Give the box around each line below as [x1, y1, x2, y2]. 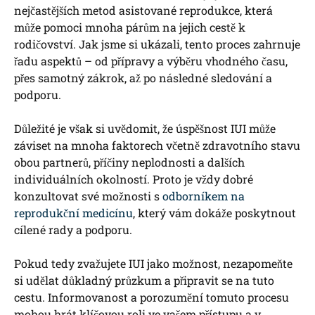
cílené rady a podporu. [14, 222, 132, 238]
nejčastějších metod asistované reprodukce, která [14, 3, 273, 18]
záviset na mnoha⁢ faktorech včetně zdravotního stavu [14, 138, 300, 153]
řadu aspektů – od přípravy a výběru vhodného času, [14, 53, 288, 69]
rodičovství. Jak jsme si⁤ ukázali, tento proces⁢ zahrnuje [14, 37, 300, 52]
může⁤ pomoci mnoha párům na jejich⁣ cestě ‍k [14, 20, 245, 35]
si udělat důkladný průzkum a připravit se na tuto [14, 273, 274, 288]
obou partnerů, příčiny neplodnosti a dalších [14, 155, 245, 170]
